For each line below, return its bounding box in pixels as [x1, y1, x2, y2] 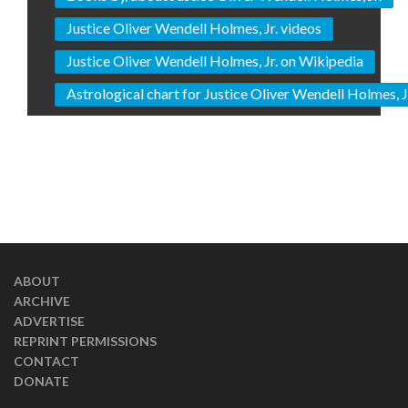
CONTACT [14, 353, 79, 369]
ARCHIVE [14, 293, 70, 309]
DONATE [14, 373, 69, 389]
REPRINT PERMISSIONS [14, 333, 157, 349]
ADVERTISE [14, 313, 85, 329]
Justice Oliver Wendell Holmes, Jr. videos [66, 19, 321, 36]
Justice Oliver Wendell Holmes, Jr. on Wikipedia [66, 52, 363, 69]
